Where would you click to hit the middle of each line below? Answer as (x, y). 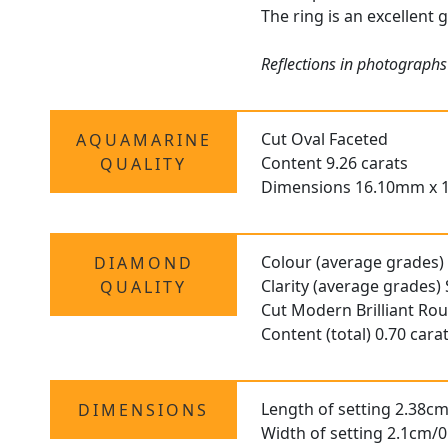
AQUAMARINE (143, 140)
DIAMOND (143, 263)
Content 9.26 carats (335, 163)
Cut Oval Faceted (325, 139)
